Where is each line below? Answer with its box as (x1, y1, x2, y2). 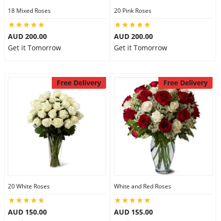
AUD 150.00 (7, 207, 47, 217)
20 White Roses (7, 182, 50, 190)
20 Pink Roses (114, 6, 151, 15)
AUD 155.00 (114, 207, 153, 217)
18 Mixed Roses (7, 6, 51, 15)
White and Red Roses (114, 182, 171, 190)
